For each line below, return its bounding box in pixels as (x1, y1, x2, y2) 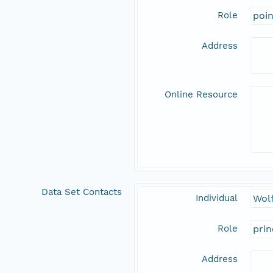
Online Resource (165, 89, 238, 101)
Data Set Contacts (41, 186, 122, 198)
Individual (196, 193, 238, 204)
